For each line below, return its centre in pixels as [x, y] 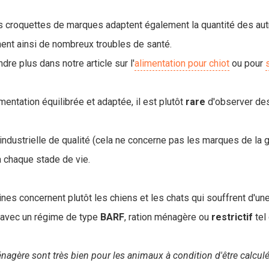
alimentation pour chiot [182, 64]
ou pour [247, 64]
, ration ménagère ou [168, 217]
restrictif [232, 217]
